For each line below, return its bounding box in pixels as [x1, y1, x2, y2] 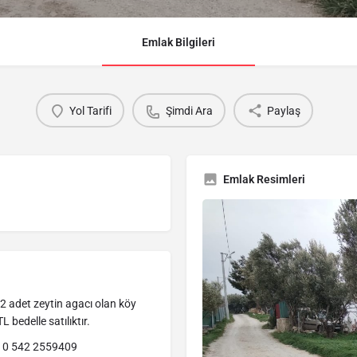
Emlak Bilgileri [142, 36, 215, 49]
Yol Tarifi [69, 104, 112, 117]
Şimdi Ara [165, 104, 213, 117]
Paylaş [266, 104, 300, 117]
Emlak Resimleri [223, 173, 305, 186]
